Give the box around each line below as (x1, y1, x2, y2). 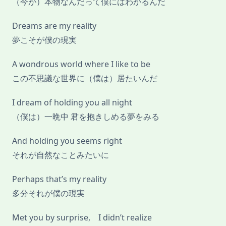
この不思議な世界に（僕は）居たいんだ (12, 73, 157, 84)
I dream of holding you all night (12, 97, 132, 108)
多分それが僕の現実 (12, 188, 85, 199)
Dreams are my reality (12, 20, 96, 32)
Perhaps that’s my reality (12, 174, 106, 185)
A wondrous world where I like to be (12, 59, 150, 70)
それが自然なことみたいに (12, 149, 109, 161)
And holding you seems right (12, 135, 122, 147)
